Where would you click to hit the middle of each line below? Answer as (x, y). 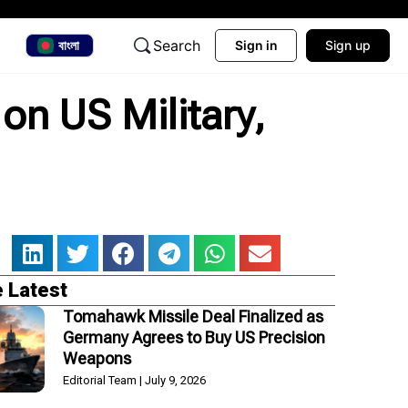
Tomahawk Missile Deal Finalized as (193, 316)
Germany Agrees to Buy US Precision (194, 337)
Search (177, 46)
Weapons (97, 358)
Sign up (348, 45)
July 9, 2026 (173, 380)
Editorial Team (101, 380)
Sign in (256, 45)
